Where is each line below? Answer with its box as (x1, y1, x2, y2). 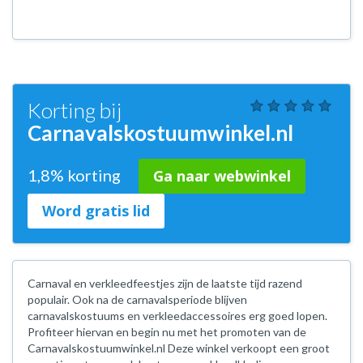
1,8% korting (28, 165, 124, 185)
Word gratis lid (42, 201, 150, 220)
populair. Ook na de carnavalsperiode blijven (28, 293, 247, 306)
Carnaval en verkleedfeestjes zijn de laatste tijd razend (28, 276, 302, 290)
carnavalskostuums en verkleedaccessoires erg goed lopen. (28, 309, 327, 322)
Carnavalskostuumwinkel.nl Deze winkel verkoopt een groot (28, 341, 330, 355)
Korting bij (28, 97, 122, 123)
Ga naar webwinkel (153, 166, 291, 186)
